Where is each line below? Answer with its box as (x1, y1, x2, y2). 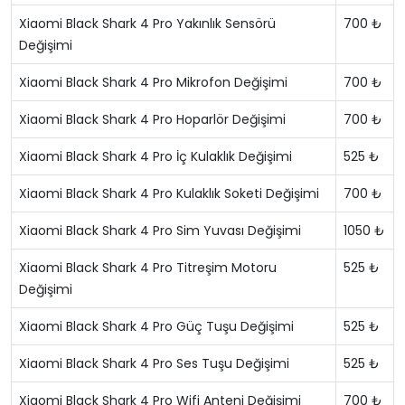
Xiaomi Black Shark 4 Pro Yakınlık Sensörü (19, 14, 276, 33)
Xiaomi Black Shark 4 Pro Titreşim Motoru (19, 259, 277, 277)
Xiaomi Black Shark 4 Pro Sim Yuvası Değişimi (19, 221, 301, 240)
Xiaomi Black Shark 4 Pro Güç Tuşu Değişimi (19, 317, 294, 335)
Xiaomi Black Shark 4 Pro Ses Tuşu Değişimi (19, 354, 289, 372)
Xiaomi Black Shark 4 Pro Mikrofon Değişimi (19, 73, 287, 91)
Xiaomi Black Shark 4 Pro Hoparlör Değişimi (19, 110, 286, 128)
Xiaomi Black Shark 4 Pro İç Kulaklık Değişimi (19, 147, 292, 165)
